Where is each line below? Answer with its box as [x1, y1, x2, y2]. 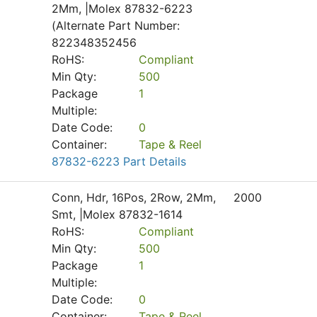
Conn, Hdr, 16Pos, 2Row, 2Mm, [52, 190, 216, 204]
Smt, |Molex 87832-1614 [52, 207, 183, 221]
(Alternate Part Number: [52, 18, 180, 33]
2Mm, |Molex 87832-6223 [52, 1, 192, 16]
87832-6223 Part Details [52, 154, 186, 168]
